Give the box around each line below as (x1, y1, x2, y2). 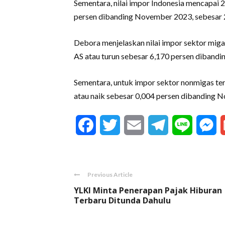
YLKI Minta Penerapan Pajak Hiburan (74, 185, 222, 196)
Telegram (168, 120, 205, 131)
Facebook (96, 120, 132, 131)
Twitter (120, 120, 148, 131)
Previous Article (87, 171, 133, 178)
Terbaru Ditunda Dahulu (74, 195, 171, 206)
